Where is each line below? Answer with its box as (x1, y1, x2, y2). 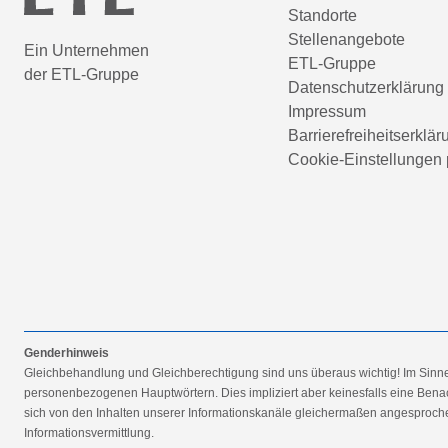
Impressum (288, 103, 366, 120)
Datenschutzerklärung (288, 79, 444, 96)
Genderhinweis (24, 346, 109, 360)
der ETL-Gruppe (24, 65, 139, 83)
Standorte (288, 7, 357, 24)
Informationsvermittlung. (24, 426, 154, 440)
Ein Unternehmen (24, 41, 149, 59)
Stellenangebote (288, 31, 405, 48)
